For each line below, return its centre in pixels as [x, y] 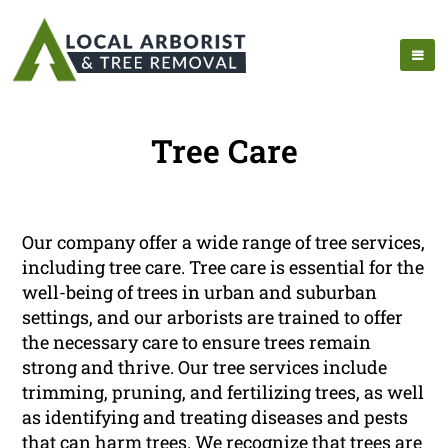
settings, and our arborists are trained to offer [213, 317]
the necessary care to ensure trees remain [197, 342]
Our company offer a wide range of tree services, [224, 242]
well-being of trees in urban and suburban [200, 292]
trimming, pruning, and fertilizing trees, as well [223, 392]
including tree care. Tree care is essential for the [223, 267]
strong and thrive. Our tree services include [205, 367]
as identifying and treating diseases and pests [215, 417]
